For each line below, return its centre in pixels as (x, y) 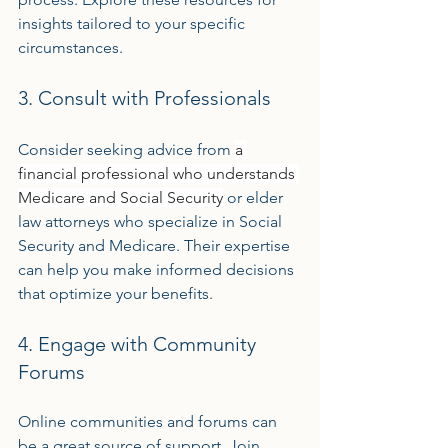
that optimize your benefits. (115, 293)
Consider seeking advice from (126, 149)
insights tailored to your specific (133, 23)
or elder (255, 197)
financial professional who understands (158, 173)
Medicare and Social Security (120, 197)
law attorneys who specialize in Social (152, 221)
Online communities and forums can (149, 421)
